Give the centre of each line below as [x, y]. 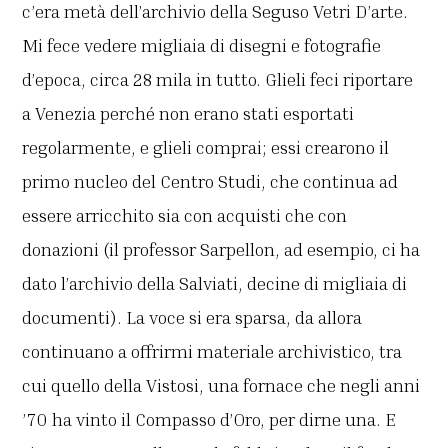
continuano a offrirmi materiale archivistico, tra [212, 350]
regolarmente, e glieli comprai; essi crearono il [206, 146]
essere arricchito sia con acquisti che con [185, 214]
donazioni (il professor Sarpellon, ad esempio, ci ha [221, 248]
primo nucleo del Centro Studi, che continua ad [210, 180]
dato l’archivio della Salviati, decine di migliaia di [215, 282]
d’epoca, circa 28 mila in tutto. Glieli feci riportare [218, 78]
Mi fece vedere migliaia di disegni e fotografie [202, 44]
